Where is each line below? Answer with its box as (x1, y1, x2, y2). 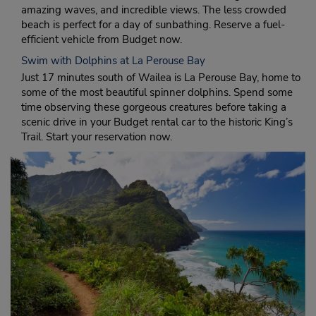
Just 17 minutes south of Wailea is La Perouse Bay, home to (21, 71, 300, 85)
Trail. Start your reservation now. (21, 130, 172, 144)
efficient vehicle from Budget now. (21, 32, 182, 47)
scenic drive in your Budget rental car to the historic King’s (21, 115, 293, 129)
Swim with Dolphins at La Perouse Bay (21, 54, 205, 68)
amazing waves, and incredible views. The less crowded (21, 3, 286, 17)
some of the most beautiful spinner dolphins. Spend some (21, 85, 293, 99)
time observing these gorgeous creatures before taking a (21, 100, 286, 114)
